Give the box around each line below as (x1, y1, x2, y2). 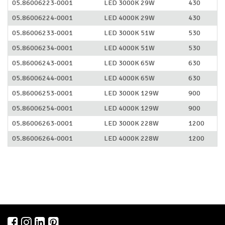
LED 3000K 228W (104, 119, 159, 128)
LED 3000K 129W (104, 89, 159, 97)
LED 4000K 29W (104, 14, 155, 22)
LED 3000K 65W (104, 59, 155, 67)
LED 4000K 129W (104, 104, 159, 113)
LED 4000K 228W (104, 134, 159, 143)
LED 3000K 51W (104, 29, 155, 37)
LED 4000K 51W (104, 44, 155, 52)
